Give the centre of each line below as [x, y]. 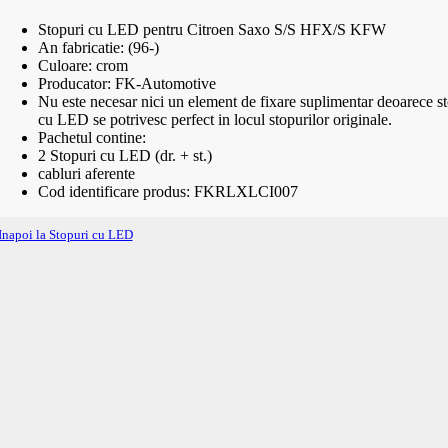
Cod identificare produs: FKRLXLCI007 [167, 191]
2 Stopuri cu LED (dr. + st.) [124, 155]
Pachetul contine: [91, 137]
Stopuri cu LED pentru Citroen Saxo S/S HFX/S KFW [211, 29]
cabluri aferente [86, 173]
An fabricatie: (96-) [98, 47]
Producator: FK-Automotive [126, 83]
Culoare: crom [82, 65]
